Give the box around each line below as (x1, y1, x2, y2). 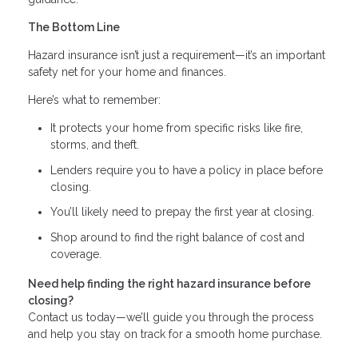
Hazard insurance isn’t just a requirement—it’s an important (28, 49, 325, 62)
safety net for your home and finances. (28, 66, 226, 79)
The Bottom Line (28, 21, 120, 34)
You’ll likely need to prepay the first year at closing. (50, 205, 314, 219)
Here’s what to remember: (28, 93, 161, 107)
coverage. (50, 247, 101, 261)
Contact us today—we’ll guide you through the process (28, 311, 314, 324)
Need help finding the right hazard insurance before (28, 277, 311, 291)
